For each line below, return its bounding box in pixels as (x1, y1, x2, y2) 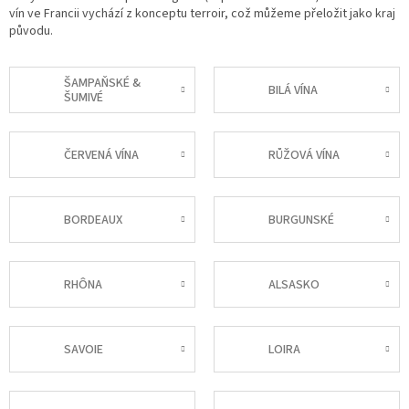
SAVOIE (64, 340, 103, 359)
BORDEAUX (64, 210, 122, 229)
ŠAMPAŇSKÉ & (64, 73, 141, 92)
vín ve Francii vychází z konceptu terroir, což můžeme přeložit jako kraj (9, 5, 395, 24)
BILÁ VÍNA (268, 80, 318, 100)
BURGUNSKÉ (268, 210, 334, 229)
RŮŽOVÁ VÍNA (268, 145, 340, 164)
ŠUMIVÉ (64, 88, 103, 107)
